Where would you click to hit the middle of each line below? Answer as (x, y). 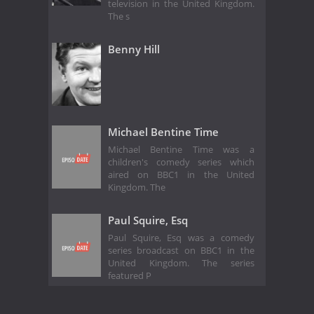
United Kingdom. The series (181, 263)
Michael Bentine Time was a (181, 149)
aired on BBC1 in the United (181, 175)
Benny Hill (134, 49)
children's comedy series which (181, 162)
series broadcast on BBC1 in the (181, 250)
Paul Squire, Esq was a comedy (181, 238)
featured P (130, 275)
